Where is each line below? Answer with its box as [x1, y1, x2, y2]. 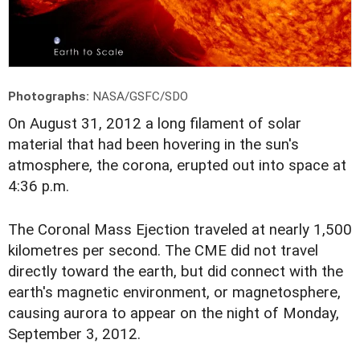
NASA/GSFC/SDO [92, 89, 188, 104]
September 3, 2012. [8, 325, 141, 344]
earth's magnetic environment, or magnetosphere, [8, 284, 341, 302]
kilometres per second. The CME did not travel [8, 242, 318, 260]
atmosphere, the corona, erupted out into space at [8, 157, 346, 175]
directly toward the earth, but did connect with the [8, 263, 343, 281]
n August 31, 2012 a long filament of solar [18, 115, 301, 133]
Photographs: [8, 89, 92, 104]
